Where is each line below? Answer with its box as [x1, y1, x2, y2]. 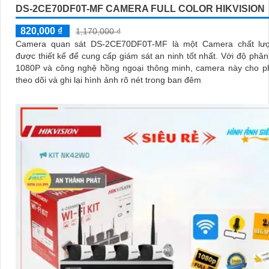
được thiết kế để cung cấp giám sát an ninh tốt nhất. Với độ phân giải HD [16, 50, 221, 61]
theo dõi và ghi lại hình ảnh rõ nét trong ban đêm [16, 74, 201, 85]
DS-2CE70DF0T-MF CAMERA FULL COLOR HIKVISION [16, 3, 265, 14]
